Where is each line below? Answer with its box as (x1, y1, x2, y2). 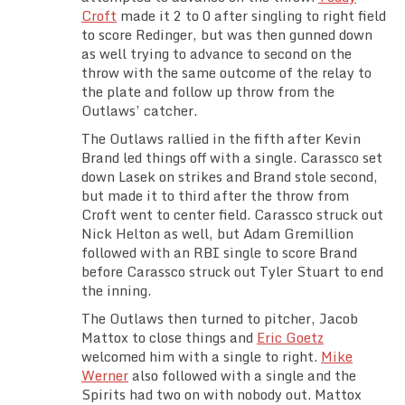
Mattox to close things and (81, 326, 257, 349)
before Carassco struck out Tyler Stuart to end (81, 260, 383, 283)
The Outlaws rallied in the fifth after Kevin (81, 127, 361, 150)
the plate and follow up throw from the (81, 80, 334, 103)
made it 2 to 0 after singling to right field (117, 5, 386, 27)
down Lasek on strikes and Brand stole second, (81, 165, 378, 188)
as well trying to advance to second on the (81, 42, 352, 65)
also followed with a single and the (128, 364, 356, 387)
